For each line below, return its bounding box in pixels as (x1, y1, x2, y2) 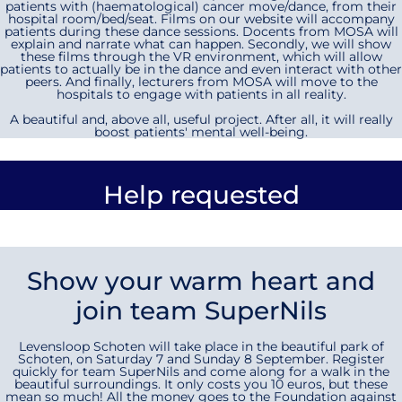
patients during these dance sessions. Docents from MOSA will (4, 23, 398, 39)
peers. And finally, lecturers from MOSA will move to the (24, 74, 378, 90)
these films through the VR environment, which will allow (20, 48, 382, 65)
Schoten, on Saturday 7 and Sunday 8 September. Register (17, 351, 385, 367)
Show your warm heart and (27, 266, 375, 296)
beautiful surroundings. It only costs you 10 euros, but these (14, 376, 388, 392)
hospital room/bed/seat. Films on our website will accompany (7, 11, 395, 27)
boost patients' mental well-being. (94, 124, 308, 140)
